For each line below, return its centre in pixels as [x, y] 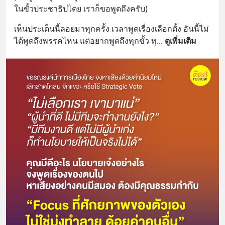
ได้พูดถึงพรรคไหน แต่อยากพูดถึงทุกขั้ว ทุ [85, 41]
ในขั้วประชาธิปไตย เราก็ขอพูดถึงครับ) [81, 9]
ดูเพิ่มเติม [181, 41]
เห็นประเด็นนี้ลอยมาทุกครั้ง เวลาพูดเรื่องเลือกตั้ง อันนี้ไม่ [111, 29]
